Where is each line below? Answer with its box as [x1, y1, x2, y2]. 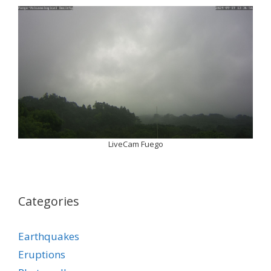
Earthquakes [18, 229, 79, 243]
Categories [18, 192, 79, 209]
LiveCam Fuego [108, 138, 163, 149]
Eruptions [18, 247, 65, 261]
